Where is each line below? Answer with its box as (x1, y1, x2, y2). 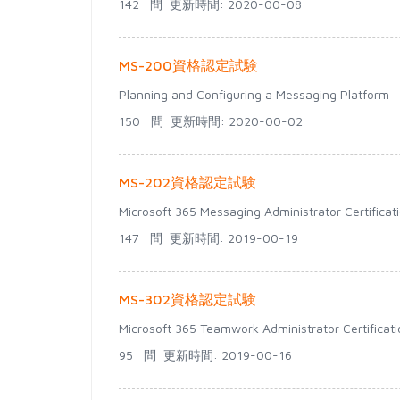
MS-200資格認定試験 (119, 57, 258, 73)
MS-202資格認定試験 (119, 174, 256, 190)
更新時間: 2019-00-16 (156, 347, 292, 362)
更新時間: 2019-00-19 (162, 230, 298, 246)
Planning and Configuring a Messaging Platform (119, 87, 389, 102)
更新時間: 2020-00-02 (163, 113, 303, 129)
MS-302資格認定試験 (119, 291, 256, 307)
